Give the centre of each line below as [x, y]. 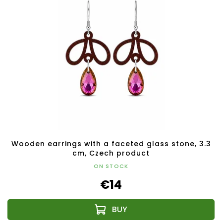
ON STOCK [111, 166]
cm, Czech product [111, 153]
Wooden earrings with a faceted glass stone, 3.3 [111, 143]
